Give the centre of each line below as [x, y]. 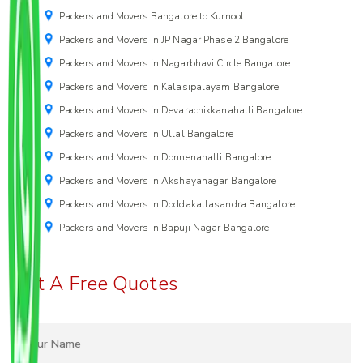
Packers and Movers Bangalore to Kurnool [152, 17]
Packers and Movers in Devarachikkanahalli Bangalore [181, 111]
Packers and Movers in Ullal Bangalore [146, 134]
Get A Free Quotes [95, 284]
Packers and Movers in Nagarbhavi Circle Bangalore [175, 64]
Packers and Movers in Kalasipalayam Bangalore [169, 87]
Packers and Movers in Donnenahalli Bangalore [165, 158]
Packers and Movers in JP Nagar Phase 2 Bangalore [174, 40]
